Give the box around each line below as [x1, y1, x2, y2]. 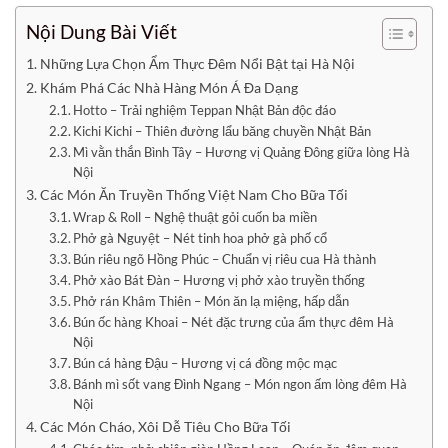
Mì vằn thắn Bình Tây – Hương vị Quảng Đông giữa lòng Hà [73, 144, 411, 160]
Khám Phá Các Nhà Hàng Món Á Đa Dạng [39, 79, 298, 96]
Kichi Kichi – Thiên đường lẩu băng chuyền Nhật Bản [73, 123, 372, 139]
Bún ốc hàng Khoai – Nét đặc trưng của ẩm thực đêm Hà [73, 314, 395, 330]
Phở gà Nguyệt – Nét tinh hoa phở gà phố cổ [73, 230, 328, 246]
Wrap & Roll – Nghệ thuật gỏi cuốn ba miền [73, 209, 318, 225]
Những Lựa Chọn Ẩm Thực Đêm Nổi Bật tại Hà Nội [39, 55, 355, 72]
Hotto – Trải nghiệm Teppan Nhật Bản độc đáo [73, 102, 337, 118]
